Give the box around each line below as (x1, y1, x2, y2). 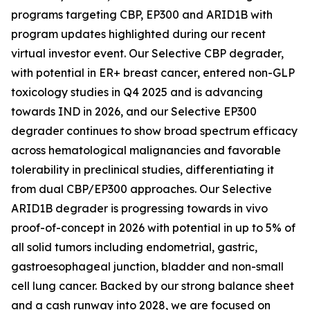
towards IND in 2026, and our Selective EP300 (11, 104, 257, 118)
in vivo (234, 201, 268, 215)
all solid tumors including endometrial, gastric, (11, 240, 257, 254)
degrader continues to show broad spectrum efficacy (11, 124, 298, 138)
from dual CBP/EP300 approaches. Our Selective (11, 182, 272, 196)
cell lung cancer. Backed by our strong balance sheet (11, 279, 294, 293)
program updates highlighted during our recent (11, 27, 266, 41)
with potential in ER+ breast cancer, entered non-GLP (11, 66, 295, 80)
